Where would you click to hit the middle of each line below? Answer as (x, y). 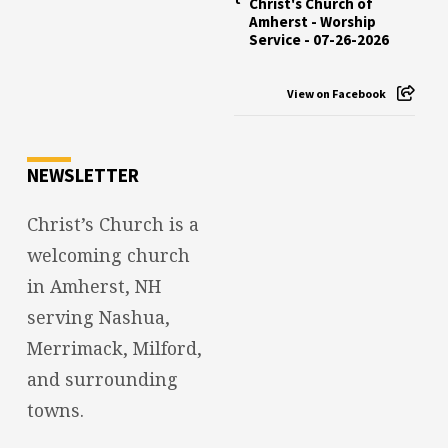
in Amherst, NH (93, 286)
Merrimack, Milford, (114, 348)
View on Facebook (336, 94)
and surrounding (102, 379)
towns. (55, 410)
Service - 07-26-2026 (318, 40)
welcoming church (108, 255)
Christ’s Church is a (112, 224)
